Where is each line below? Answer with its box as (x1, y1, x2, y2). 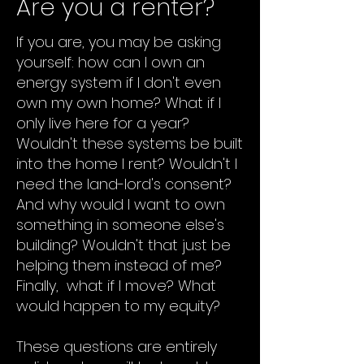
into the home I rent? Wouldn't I (16, 154, 237, 174)
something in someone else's (16, 214, 224, 235)
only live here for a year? (16, 113, 189, 133)
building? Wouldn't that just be (16, 235, 231, 255)
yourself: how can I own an (16, 52, 205, 72)
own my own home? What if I (16, 93, 221, 113)
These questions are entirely (16, 336, 217, 357)
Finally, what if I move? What (16, 275, 216, 296)
